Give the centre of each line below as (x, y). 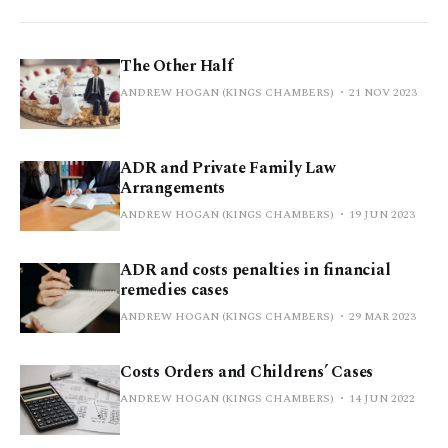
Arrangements (173, 187)
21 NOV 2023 (383, 92)
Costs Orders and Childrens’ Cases (247, 371)
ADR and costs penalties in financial (255, 269)
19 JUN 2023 (382, 214)
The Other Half (176, 65)
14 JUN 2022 (382, 398)
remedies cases (174, 289)
